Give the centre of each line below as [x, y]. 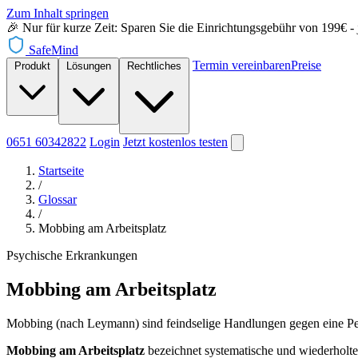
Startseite [61, 171]
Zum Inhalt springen [58, 13]
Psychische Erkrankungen [72, 255]
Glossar [58, 199]
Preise [306, 65]
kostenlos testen [188, 142]
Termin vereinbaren [242, 65]
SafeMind [54, 50]
